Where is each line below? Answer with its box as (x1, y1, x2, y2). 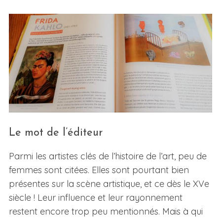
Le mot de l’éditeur (8, 127, 103, 139)
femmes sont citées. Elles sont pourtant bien (8, 164, 189, 176)
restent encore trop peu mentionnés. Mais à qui (8, 206, 203, 218)
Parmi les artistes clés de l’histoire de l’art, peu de (8, 150, 207, 162)
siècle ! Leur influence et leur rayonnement (8, 192, 183, 204)
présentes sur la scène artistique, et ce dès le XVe (8, 178, 209, 190)
